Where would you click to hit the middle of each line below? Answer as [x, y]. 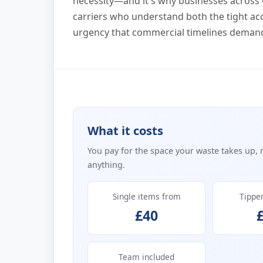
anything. [106, 164]
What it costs [125, 131]
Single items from [146, 196]
